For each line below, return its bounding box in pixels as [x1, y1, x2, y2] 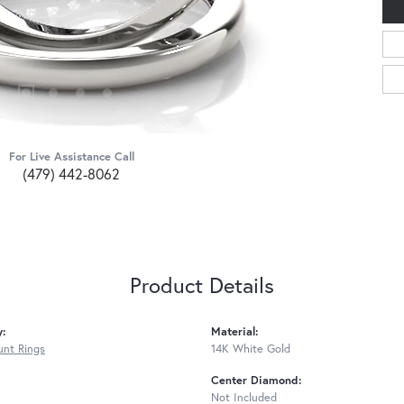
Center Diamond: [211, 372, 302, 388]
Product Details [130, 270, 274, 299]
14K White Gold [211, 340, 290, 356]
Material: [211, 323, 259, 339]
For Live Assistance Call [8, 149, 134, 165]
